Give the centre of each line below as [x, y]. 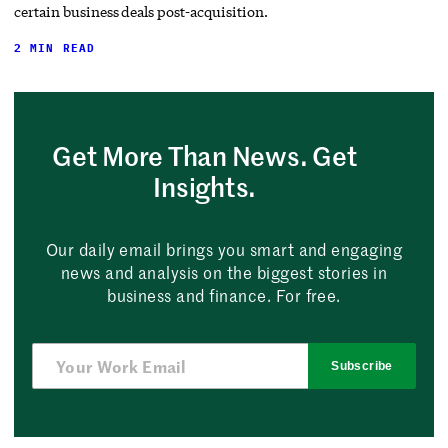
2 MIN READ [55, 48]
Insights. [205, 187]
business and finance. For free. [224, 295]
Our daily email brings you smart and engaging [224, 249]
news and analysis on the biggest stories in [224, 272]
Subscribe [362, 366]
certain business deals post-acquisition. [141, 12]
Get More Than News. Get [205, 156]
